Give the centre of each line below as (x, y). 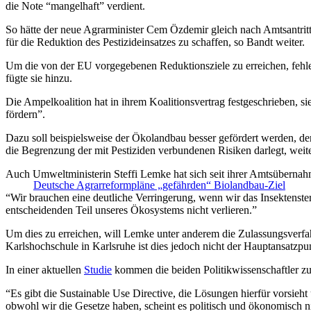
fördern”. (25, 115)
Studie (98, 270)
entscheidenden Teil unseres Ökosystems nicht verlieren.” (131, 210)
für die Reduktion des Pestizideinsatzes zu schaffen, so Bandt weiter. (155, 42)
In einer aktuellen (45, 270)
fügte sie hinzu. (39, 78)
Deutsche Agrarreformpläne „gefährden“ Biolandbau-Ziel (159, 185)
